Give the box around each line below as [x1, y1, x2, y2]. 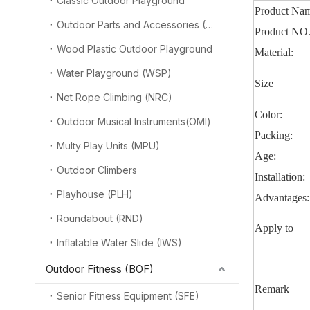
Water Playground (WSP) [57, 67, 172, 79]
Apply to [255, 222, 293, 234]
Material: [255, 46, 293, 58]
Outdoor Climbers [57, 164, 137, 176]
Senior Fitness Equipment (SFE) [57, 290, 199, 302]
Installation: [255, 171, 305, 183]
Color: [255, 109, 282, 120]
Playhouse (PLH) [57, 188, 133, 200]
